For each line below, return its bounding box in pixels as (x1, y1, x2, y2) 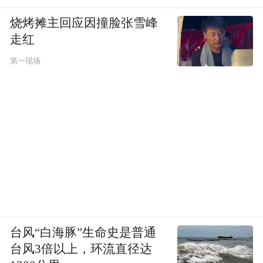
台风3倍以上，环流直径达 (10, 242, 153, 255)
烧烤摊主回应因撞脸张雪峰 (10, 16, 159, 30)
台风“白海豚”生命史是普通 (10, 225, 157, 239)
